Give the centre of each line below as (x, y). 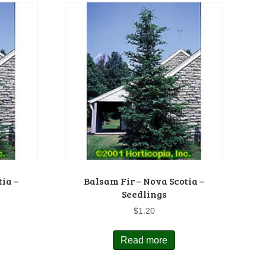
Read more (144, 240)
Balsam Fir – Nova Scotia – (144, 180)
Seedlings (144, 194)
